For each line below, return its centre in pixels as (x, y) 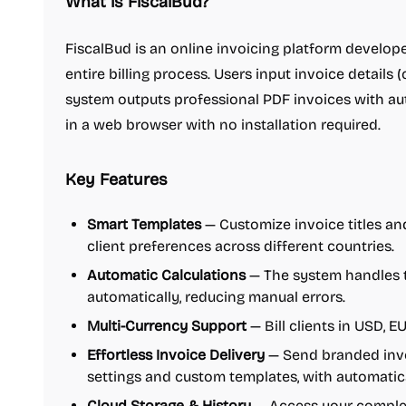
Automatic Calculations (166, 275)
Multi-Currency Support (167, 326)
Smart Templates (144, 224)
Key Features (116, 179)
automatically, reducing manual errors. (216, 297)
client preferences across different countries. (241, 246)
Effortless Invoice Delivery (176, 355)
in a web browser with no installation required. (223, 125)
